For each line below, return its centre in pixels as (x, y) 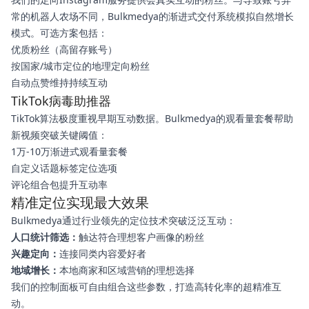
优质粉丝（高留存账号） (64, 49)
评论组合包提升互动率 (59, 185)
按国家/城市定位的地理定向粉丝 (80, 66)
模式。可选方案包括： (59, 33)
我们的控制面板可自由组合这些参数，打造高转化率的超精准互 (146, 287)
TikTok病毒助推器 (61, 101)
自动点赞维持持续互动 (59, 82)
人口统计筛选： (45, 237)
